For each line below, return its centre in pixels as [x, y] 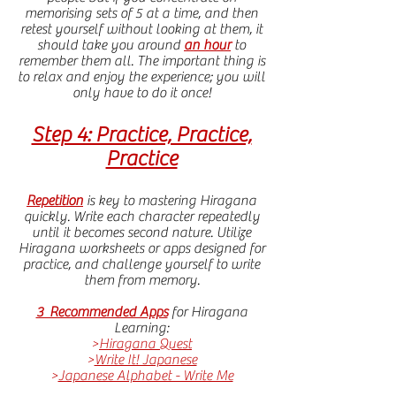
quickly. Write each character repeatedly [141, 217]
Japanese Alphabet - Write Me [145, 376]
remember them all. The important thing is [141, 61]
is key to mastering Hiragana [170, 201]
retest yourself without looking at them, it [141, 29]
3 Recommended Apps [102, 312]
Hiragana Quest [145, 344]
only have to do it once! [141, 93]
